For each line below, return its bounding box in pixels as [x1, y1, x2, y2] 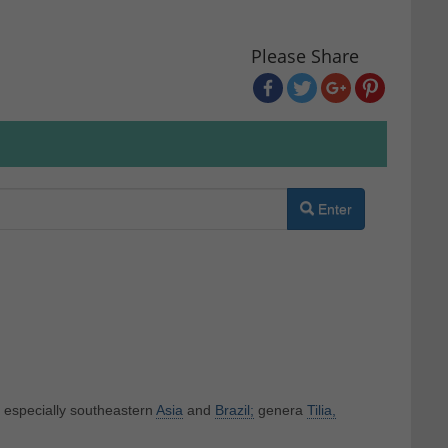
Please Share [250, 44, 359, 69]
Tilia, [306, 402, 336, 419]
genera [253, 402, 307, 419]
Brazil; [214, 402, 254, 419]
